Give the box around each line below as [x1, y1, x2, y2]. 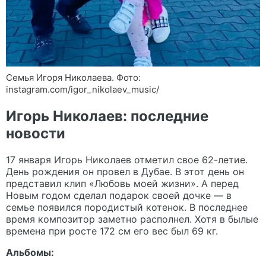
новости [6, 124, 65, 142]
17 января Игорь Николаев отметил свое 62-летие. [6, 153, 248, 166]
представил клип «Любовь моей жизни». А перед [6, 177, 239, 189]
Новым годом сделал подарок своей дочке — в [6, 189, 232, 201]
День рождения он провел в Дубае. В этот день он [6, 165, 244, 178]
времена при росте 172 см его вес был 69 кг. [6, 224, 218, 237]
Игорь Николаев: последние [6, 107, 208, 125]
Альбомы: [6, 246, 54, 258]
